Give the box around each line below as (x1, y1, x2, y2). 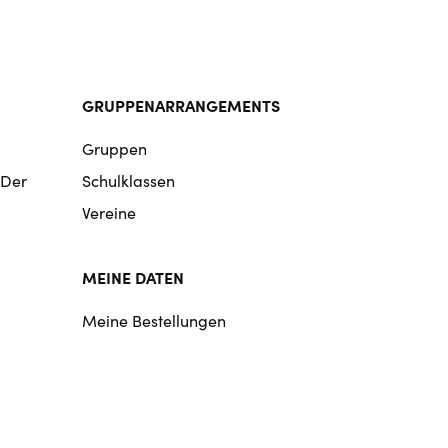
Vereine (82, 202, 137, 223)
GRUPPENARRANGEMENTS (82, 94, 281, 116)
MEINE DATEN (82, 266, 185, 288)
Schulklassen (82, 170, 176, 191)
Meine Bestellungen (82, 310, 227, 331)
